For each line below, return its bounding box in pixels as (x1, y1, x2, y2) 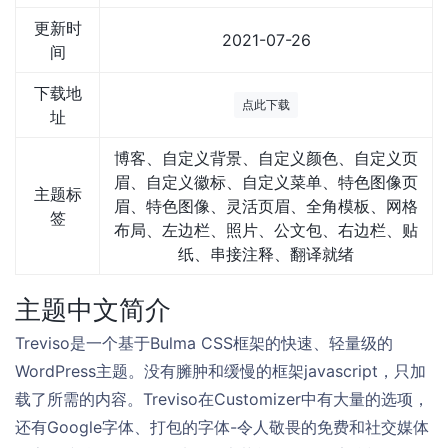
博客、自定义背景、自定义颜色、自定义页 (114, 148, 418, 168)
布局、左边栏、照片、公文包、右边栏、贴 (114, 220, 418, 240)
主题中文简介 (15, 294, 171, 325)
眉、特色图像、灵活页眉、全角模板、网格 (114, 196, 418, 216)
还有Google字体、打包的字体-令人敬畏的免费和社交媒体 (15, 417, 429, 437)
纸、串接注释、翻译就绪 (178, 244, 354, 264)
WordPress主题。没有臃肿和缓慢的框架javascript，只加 (15, 361, 426, 381)
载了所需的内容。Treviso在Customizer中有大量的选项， (15, 389, 429, 409)
